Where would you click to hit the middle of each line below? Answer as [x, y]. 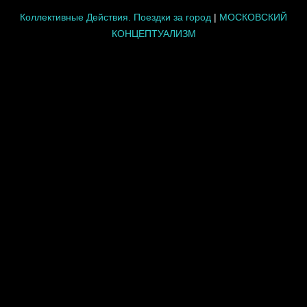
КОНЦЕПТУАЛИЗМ [153, 34]
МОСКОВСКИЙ [253, 17]
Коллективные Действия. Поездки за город [115, 17]
